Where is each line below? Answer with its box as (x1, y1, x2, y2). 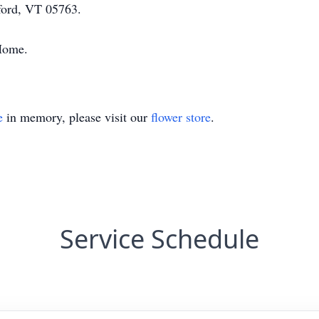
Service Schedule (60, 221, 259, 256)
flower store (151, 108, 211, 125)
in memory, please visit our (3, 108, 151, 125)
